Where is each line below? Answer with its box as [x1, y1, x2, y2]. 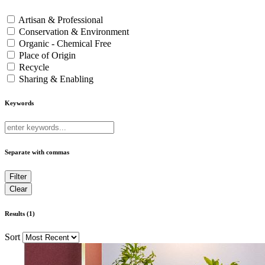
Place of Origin [19, 50, 76, 60]
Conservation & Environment [19, 26, 129, 37]
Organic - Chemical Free [19, 38, 111, 49]
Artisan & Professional [18, 14, 103, 25]
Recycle [19, 62, 49, 72]
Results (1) [5, 209, 35, 217]
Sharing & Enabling [19, 73, 93, 84]
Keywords [5, 99, 34, 106]
